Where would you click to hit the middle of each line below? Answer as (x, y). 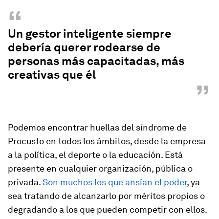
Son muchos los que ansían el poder (114, 182)
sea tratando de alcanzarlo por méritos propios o (106, 196)
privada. (24, 182)
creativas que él (52, 75)
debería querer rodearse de (84, 47)
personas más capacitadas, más (96, 61)
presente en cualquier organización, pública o (100, 168)
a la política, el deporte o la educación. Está (95, 155)
